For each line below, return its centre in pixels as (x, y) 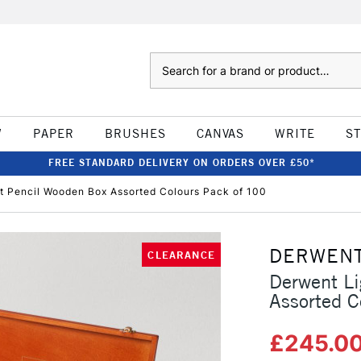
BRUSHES (135, 133)
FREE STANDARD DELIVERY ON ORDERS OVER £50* (181, 162)
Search (166, 60)
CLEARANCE (181, 255)
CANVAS (220, 133)
